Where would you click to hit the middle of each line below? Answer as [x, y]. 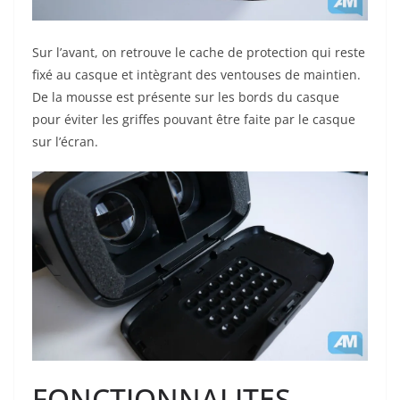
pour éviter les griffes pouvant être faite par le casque [194, 120]
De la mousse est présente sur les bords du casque [186, 97]
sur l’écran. [65, 142]
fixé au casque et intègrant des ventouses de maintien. [196, 75]
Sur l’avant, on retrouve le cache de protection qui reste [199, 53]
